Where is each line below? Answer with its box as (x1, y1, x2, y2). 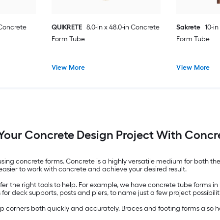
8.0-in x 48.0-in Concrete (86, 23, 160, 31)
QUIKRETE (51, 23, 82, 31)
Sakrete (176, 23, 201, 31)
